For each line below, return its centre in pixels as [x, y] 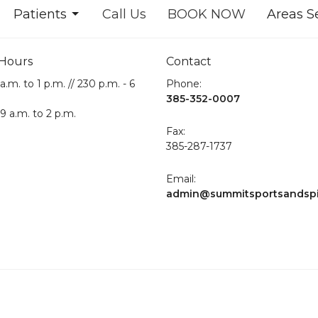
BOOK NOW [207, 14]
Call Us [124, 14]
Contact [189, 61]
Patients [40, 14]
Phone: [184, 84]
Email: [181, 179]
